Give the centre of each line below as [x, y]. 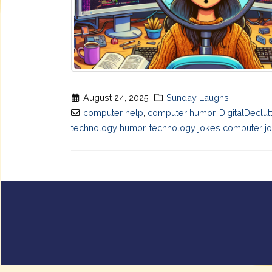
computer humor [182, 113]
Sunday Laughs [197, 98]
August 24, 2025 [116, 98]
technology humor [108, 128]
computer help [114, 113]
